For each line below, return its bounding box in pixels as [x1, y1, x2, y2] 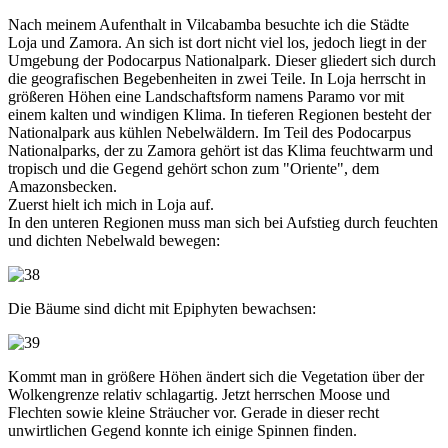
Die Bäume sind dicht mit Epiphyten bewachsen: [8, 299, 316, 317]
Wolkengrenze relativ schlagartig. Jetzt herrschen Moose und [8, 385, 390, 403]
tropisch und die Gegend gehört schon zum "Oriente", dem [8, 159, 379, 177]
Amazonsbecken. [8, 177, 117, 195]
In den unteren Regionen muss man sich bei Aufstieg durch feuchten [8, 213, 438, 231]
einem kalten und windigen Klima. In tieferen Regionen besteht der [8, 105, 431, 123]
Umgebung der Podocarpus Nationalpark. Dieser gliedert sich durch [8, 51, 436, 69]
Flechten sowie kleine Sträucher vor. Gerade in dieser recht [8, 403, 379, 421]
